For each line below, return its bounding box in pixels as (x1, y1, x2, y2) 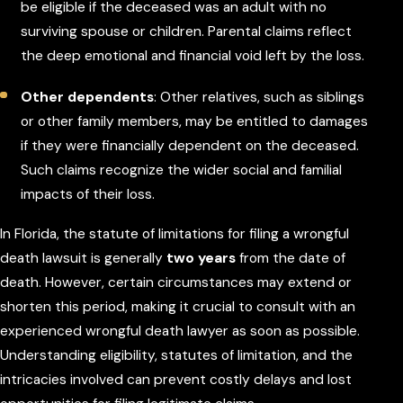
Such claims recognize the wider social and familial (21, 160, 343, 179)
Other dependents (21, 87, 155, 106)
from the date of (236, 248, 345, 267)
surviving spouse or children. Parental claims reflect (21, 22, 353, 40)
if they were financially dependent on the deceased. (21, 136, 360, 155)
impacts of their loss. (21, 184, 156, 203)
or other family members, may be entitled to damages (21, 112, 369, 130)
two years (166, 248, 236, 267)
